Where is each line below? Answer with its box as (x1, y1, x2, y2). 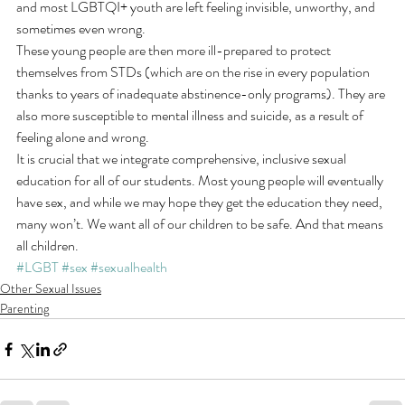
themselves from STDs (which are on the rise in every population (16, 61, 372, 83)
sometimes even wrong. (16, 18, 146, 40)
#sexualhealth (90, 257, 167, 278)
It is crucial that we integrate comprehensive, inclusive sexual (16, 148, 349, 170)
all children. (16, 235, 79, 257)
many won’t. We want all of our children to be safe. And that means (16, 213, 386, 235)
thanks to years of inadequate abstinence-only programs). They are (16, 83, 388, 105)
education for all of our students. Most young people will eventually (16, 170, 386, 192)
